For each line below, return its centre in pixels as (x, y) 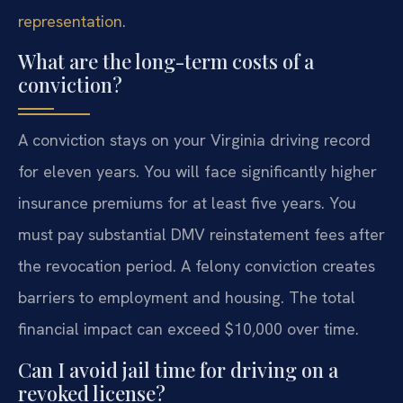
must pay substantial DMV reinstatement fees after (201, 235)
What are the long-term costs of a (166, 62)
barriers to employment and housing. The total (187, 298)
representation (70, 22)
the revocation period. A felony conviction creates (197, 266)
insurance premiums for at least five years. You (187, 203)
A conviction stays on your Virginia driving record (194, 140)
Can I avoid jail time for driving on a (178, 369)
